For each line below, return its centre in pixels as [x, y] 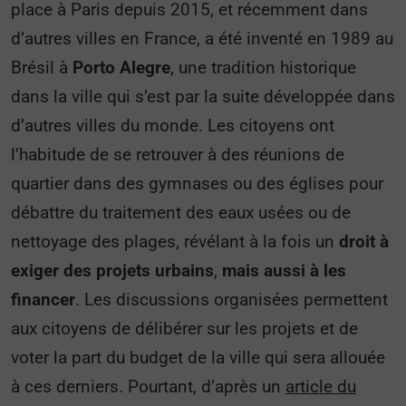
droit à [364, 242]
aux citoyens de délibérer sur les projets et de [184, 329]
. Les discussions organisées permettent [232, 300]
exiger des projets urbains [112, 271]
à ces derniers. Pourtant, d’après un [148, 387]
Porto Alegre [121, 68]
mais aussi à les [282, 271]
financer [43, 300]
